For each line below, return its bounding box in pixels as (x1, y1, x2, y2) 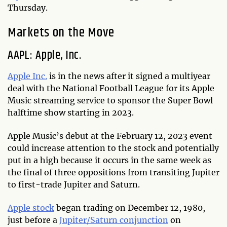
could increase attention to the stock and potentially (8, 142, 219, 153)
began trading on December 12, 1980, (54, 202, 205, 213)
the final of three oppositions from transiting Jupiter (8, 167, 219, 177)
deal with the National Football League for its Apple (8, 83, 214, 93)
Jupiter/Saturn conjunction (59, 214, 168, 225)
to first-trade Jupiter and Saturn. (8, 179, 142, 190)
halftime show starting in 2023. (8, 107, 136, 118)
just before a (8, 214, 59, 225)
